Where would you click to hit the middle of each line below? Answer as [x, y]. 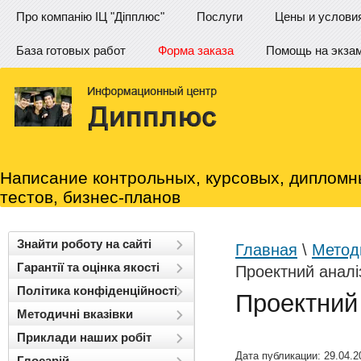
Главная [266, 250]
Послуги [220, 17]
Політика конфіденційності [97, 290]
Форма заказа [196, 50]
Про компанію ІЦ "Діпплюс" [90, 17]
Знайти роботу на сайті [84, 244]
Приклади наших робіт [84, 337]
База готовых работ [71, 50]
